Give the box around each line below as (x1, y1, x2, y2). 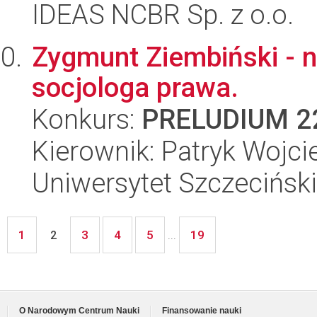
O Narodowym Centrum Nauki (19, 306, 139, 315)
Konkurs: (32, 103, 142, 135)
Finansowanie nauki (162, 306, 241, 315)
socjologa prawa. (32, 71, 238, 103)
